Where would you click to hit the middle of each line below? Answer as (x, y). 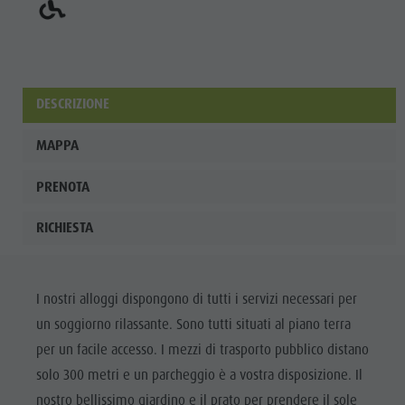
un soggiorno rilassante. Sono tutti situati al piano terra (193, 325)
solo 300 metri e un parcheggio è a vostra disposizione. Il (199, 375)
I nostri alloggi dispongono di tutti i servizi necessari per (196, 299)
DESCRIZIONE (72, 104)
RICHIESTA (64, 228)
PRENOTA (62, 187)
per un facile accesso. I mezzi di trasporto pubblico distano (202, 350)
